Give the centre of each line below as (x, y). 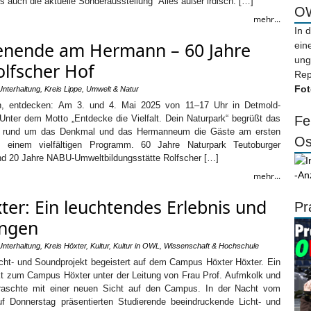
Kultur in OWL (136, 246)
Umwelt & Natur (112, 89)
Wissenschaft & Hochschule (211, 246)
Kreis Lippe (63, 89)
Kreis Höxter (65, 246)
